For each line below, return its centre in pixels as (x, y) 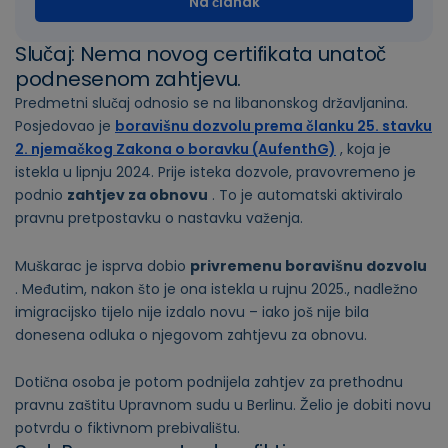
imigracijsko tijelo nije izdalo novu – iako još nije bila (192, 311)
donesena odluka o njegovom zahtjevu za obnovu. (191, 334)
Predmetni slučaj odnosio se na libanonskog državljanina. (211, 103)
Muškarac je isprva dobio (102, 265)
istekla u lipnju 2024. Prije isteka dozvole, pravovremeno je (215, 172)
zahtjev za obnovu (137, 195)
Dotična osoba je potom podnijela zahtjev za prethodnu (209, 382)
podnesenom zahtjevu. (128, 79)
